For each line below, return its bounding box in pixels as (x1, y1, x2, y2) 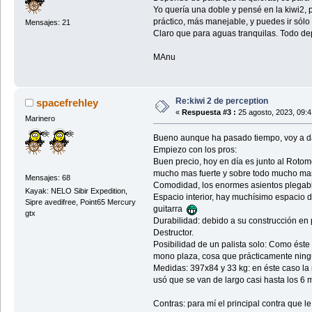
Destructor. (153, 228, 194, 238)
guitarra (153, 204, 187, 214)
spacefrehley (36, 97, 99, 109)
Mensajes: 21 (24, 18, 70, 27)
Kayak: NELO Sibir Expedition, (24, 187, 127, 195)
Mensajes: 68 (24, 173, 70, 182)
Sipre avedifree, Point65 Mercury (24, 198, 136, 206)
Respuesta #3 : (181, 108, 236, 117)
